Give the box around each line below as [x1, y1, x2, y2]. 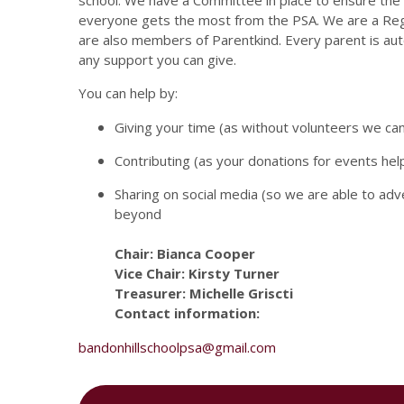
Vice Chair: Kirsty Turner [115, 264, 280, 282]
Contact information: [115, 304, 260, 322]
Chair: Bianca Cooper [115, 244, 255, 262]
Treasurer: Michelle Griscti [115, 284, 293, 302]
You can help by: [78, 84, 178, 102]
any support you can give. [78, 50, 240, 69]
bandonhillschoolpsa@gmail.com [78, 338, 276, 356]
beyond [115, 205, 161, 223]
